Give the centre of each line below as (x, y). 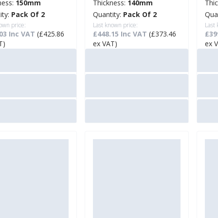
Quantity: (108, 15)
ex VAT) (105, 44)
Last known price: (115, 25)
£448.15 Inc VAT (121, 34)
